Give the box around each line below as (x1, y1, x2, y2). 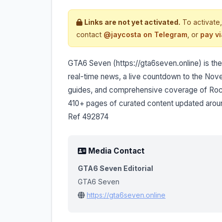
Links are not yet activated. (84, 17, 180, 26)
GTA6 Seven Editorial (78, 164, 153, 172)
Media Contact (86, 146, 145, 156)
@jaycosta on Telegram (104, 30, 187, 39)
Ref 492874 (68, 111, 109, 121)
